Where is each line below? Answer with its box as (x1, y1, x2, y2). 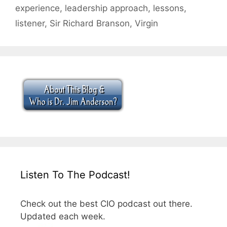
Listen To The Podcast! (20, 169, 130, 181)
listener (15, 18, 45, 29)
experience (15, 3, 60, 14)
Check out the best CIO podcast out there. (20, 199, 193, 209)
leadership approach (65, 3, 148, 14)
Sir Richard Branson (50, 18, 130, 29)
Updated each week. (20, 211, 105, 222)
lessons (153, 3, 184, 14)
